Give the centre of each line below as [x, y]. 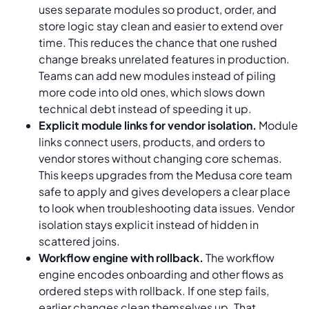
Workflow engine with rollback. [121, 257]
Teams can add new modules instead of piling [157, 75]
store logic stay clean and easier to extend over [161, 26]
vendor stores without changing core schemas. [160, 158]
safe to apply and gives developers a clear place [165, 191]
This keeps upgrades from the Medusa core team [166, 175]
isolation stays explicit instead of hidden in [149, 224]
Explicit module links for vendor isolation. [148, 125]
